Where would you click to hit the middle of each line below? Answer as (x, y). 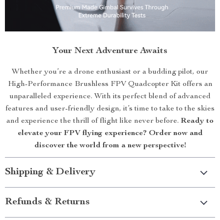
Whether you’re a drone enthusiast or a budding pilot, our (110, 72)
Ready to (197, 122)
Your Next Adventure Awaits (110, 51)
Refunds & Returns (47, 203)
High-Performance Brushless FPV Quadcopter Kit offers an (110, 85)
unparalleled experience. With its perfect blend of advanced (110, 97)
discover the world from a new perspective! (110, 146)
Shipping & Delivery (50, 173)
